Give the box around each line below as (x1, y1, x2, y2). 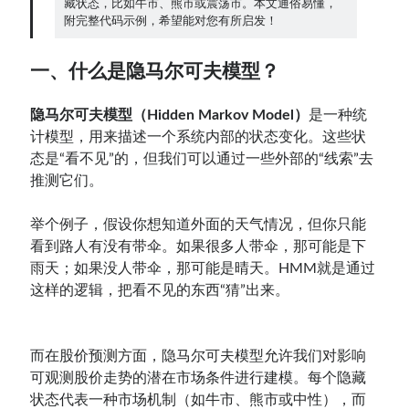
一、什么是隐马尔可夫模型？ (30, 59, 280, 81)
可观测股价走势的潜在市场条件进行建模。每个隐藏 (30, 370, 367, 385)
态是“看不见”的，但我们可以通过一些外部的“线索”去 (30, 151, 374, 166)
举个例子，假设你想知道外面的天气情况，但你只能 (30, 216, 367, 232)
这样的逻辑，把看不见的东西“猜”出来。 (30, 282, 290, 298)
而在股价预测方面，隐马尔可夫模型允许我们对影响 (30, 348, 367, 363)
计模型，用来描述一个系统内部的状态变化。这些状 (30, 129, 367, 144)
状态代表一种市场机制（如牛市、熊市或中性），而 (30, 392, 367, 407)
